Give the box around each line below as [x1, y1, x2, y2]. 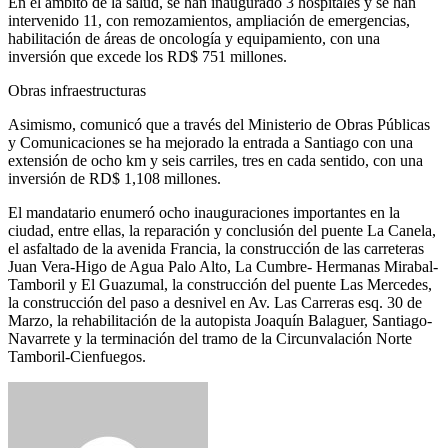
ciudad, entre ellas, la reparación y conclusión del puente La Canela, [8, 221, 436, 239]
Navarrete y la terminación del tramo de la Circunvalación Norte [8, 329, 412, 347]
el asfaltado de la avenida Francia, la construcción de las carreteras [8, 239, 424, 257]
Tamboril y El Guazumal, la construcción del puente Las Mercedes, [8, 275, 432, 293]
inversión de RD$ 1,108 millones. [8, 169, 221, 187]
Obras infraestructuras [8, 81, 146, 99]
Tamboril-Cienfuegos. [8, 347, 146, 365]
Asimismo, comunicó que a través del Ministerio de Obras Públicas [8, 115, 430, 133]
